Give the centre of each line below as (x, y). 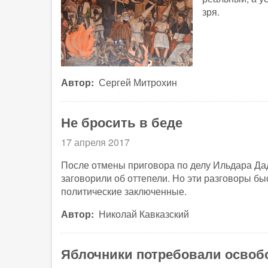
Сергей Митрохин (138, 83)
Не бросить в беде (122, 122)
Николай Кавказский (144, 214)
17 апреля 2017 (95, 142)
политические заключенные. (124, 191)
